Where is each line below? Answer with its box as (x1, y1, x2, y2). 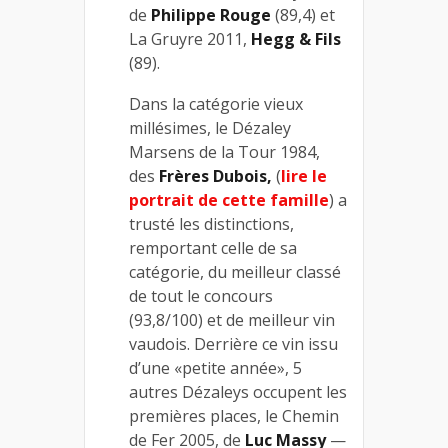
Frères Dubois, (159, 165, 272, 187)
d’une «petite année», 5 (129, 357, 302, 379)
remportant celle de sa (129, 237, 297, 259)
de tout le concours (129, 285, 273, 307)
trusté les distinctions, (129, 213, 294, 235)
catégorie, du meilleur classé (129, 261, 341, 283)
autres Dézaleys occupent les (129, 381, 347, 403)
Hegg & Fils (251, 28, 341, 50)
